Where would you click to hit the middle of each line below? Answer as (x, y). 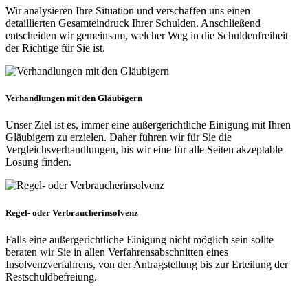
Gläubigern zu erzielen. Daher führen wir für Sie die (119, 137)
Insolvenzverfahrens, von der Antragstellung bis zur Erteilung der (147, 264)
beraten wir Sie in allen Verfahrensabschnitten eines (117, 252)
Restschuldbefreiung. (51, 276)
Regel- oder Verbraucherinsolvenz (72, 212)
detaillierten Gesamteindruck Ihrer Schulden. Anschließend (133, 23)
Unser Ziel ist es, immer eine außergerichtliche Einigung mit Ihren (148, 125)
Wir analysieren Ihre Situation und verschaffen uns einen (128, 11)
